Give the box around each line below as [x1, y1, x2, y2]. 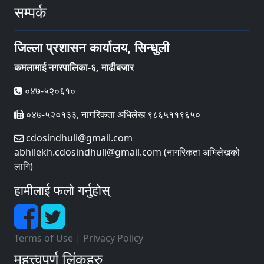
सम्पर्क [14, 2, 47, 22]
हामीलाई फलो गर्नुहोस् [14, 181, 110, 199]
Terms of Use [14, 232, 73, 245]
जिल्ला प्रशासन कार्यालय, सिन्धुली [14, 39, 169, 56]
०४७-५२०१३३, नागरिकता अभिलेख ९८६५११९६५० [24, 108, 200, 121]
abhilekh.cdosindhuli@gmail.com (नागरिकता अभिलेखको [14, 146, 240, 159]
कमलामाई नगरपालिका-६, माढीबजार [14, 61, 134, 74]
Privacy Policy [83, 232, 143, 245]
